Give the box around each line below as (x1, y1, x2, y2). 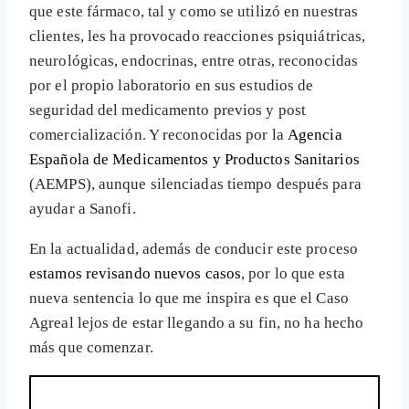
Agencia (287, 126, 342, 144)
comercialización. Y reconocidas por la (29, 126, 288, 144)
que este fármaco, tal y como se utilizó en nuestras (29, 3, 359, 21)
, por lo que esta (241, 265, 345, 283)
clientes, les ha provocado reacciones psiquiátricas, (29, 27, 366, 46)
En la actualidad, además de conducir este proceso (29, 240, 358, 258)
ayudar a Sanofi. (29, 200, 136, 218)
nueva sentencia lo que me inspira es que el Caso (29, 289, 349, 308)
